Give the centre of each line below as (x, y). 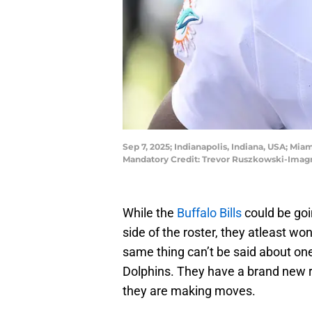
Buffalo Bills (209, 213)
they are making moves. (189, 291)
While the (150, 213)
